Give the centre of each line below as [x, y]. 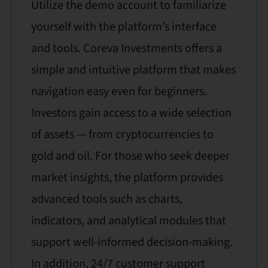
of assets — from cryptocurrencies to [122, 135]
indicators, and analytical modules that [128, 221]
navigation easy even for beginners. [119, 92]
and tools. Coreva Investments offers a [126, 48]
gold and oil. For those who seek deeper [130, 156]
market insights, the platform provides [127, 178]
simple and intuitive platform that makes [133, 70]
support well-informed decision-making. [132, 242]
